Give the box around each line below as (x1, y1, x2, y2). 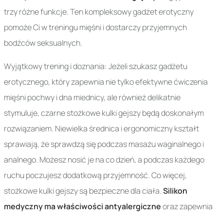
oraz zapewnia (161, 201, 213, 212)
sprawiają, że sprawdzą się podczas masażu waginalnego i (4, 139, 204, 150)
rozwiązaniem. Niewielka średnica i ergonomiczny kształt (4, 123, 199, 134)
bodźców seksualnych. (4, 37, 82, 49)
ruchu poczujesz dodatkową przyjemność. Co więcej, (4, 170, 187, 181)
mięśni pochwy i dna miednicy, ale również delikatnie (4, 92, 181, 103)
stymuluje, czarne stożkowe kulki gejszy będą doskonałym (4, 108, 204, 119)
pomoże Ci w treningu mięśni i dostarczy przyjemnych (4, 22, 187, 33)
